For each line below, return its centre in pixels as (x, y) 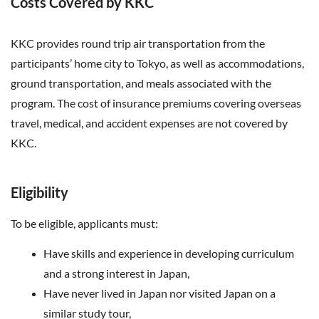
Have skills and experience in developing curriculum (169, 253)
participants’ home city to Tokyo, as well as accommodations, (157, 63)
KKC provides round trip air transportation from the (138, 43)
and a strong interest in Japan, (116, 273)
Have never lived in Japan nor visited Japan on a (159, 293)
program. (34, 103)
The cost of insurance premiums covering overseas (179, 103)
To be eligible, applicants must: (85, 223)
